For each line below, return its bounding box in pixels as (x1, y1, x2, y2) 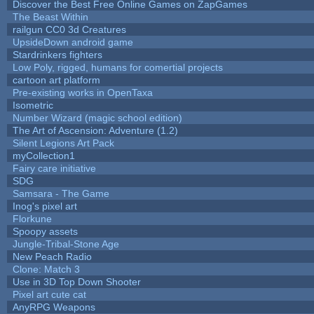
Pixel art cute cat (12, 288, 86, 300)
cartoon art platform (12, 74, 100, 86)
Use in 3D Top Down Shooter (12, 275, 141, 287)
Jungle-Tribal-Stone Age (12, 238, 119, 250)
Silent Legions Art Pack (12, 137, 114, 149)
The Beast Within (12, 11, 88, 22)
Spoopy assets (12, 225, 78, 237)
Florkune (12, 212, 52, 224)
